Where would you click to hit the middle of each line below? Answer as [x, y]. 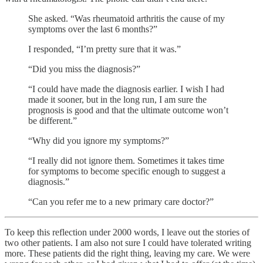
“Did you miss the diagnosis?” [84, 69]
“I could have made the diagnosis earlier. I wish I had [126, 89]
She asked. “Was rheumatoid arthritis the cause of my [127, 18]
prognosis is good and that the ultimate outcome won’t [128, 110]
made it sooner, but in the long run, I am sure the [117, 99]
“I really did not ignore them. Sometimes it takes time [126, 160]
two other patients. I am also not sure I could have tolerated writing [128, 242]
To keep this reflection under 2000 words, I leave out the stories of [127, 232]
